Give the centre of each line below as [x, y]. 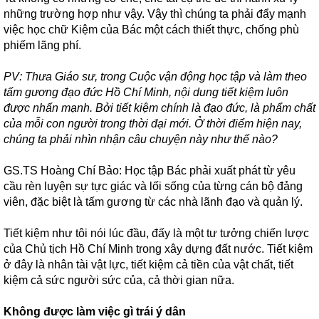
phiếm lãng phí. [42, 45]
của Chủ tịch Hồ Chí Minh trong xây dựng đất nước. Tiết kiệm [158, 249]
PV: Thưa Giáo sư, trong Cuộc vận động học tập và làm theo [155, 77]
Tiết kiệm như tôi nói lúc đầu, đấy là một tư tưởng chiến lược [156, 233]
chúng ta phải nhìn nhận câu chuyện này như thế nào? [141, 139]
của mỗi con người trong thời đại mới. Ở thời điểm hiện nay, [153, 124]
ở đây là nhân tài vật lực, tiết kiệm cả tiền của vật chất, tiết [148, 265]
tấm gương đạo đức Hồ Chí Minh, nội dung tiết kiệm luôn [146, 92]
